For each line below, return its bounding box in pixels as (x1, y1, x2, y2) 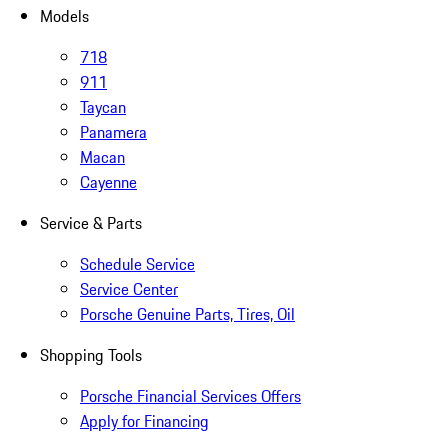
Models (40, 4, 89, 29)
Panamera (80, 120, 147, 145)
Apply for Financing (80, 409, 209, 434)
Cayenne (80, 170, 137, 195)
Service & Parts (40, 211, 142, 236)
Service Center (80, 277, 178, 302)
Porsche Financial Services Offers (80, 384, 301, 409)
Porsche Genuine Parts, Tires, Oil (80, 302, 295, 327)
